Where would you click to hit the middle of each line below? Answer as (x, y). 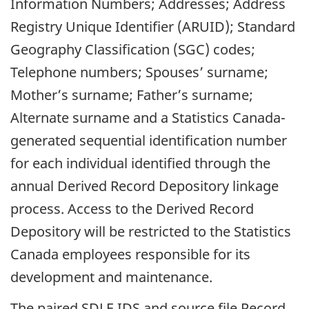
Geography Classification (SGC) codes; (133, 50)
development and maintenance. (111, 277)
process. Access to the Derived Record (132, 209)
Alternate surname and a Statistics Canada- (148, 118)
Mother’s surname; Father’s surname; (132, 95)
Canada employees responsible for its (130, 255)
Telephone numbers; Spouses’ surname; (139, 72)
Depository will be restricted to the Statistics (151, 232)
